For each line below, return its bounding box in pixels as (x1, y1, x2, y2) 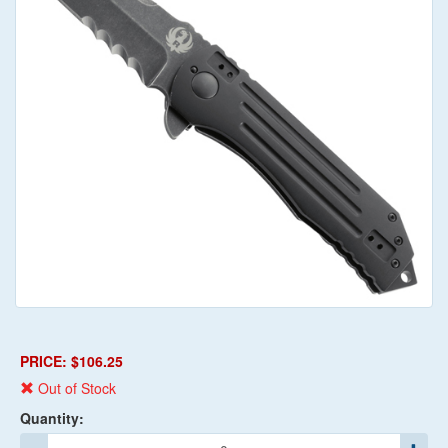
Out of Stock (38, 378, 116, 399)
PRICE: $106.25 (20, 351, 123, 372)
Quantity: (20, 408, 84, 429)
